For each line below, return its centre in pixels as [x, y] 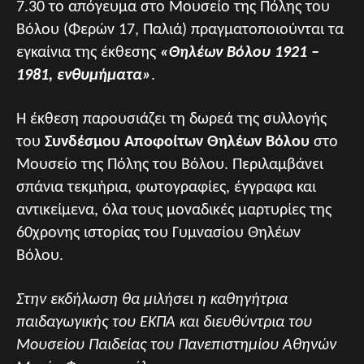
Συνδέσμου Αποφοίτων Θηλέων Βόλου [177, 142]
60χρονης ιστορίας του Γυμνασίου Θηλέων [158, 233]
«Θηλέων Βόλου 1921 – [240, 53]
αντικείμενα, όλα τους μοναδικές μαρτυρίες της [174, 210]
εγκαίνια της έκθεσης [88, 53]
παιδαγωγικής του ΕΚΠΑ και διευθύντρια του [164, 323]
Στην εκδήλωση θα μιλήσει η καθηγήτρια [152, 300]
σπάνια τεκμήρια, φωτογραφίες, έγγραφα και [166, 188]
